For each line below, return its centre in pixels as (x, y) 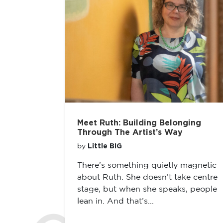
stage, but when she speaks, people (147, 189)
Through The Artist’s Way (130, 132)
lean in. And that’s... (115, 201)
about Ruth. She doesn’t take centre (147, 177)
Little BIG (105, 146)
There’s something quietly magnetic (147, 166)
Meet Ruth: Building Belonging (139, 123)
